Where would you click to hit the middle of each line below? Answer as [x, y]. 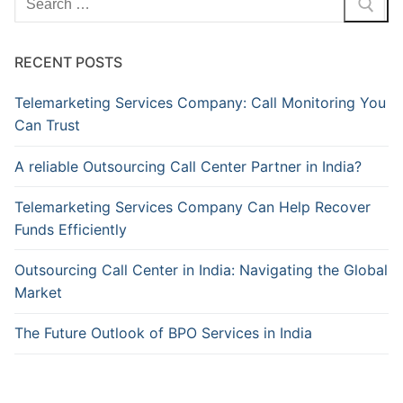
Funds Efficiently [71, 229]
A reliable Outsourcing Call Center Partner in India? [188, 166]
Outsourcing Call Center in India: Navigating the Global [201, 270]
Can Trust [47, 125]
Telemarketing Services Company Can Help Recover [193, 206]
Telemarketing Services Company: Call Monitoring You [200, 103]
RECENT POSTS [68, 63]
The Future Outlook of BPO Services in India [163, 333]
